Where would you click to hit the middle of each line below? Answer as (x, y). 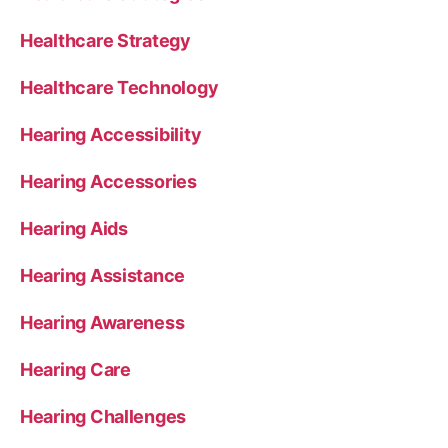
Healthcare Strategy (105, 40)
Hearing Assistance (103, 275)
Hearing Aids (74, 228)
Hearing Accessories (108, 181)
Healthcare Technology (119, 87)
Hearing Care (75, 369)
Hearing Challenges (103, 416)
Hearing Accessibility (111, 134)
